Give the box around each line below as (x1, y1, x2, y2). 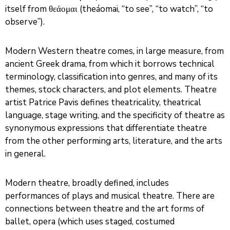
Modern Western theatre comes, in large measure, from (5, 45, 224, 57)
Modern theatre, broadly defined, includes (5, 177, 169, 189)
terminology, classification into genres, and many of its (5, 70, 218, 83)
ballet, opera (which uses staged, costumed (5, 215, 175, 227)
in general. (5, 147, 46, 160)
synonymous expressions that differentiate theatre (5, 122, 207, 134)
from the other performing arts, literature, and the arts (5, 135, 222, 147)
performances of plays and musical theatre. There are (5, 189, 215, 202)
